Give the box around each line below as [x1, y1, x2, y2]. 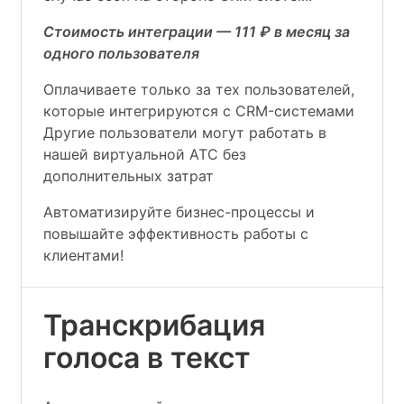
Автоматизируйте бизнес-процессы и [43, 203, 315, 221]
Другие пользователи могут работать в [43, 124, 326, 142]
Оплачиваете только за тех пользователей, [43, 80, 354, 98]
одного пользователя [43, 44, 199, 62]
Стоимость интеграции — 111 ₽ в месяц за [43, 23, 350, 41]
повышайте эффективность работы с [43, 225, 308, 243]
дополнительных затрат [43, 167, 214, 185]
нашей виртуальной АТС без [43, 145, 246, 163]
